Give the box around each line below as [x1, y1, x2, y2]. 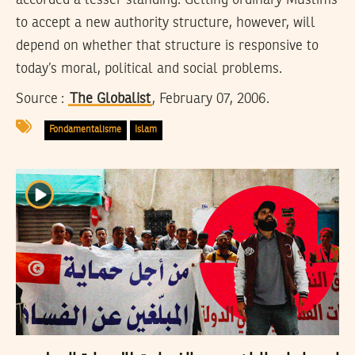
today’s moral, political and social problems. [16, 61, 282, 76]
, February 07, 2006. [152, 92, 269, 107]
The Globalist [70, 92, 151, 107]
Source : [16, 92, 64, 107]
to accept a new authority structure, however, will [16, 15, 315, 30]
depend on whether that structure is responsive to [16, 38, 319, 53]
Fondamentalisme [49, 124, 122, 135]
